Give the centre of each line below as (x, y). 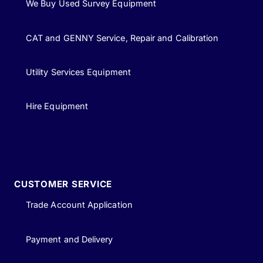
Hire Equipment (57, 106)
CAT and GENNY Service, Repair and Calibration (122, 38)
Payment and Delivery (70, 239)
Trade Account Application (79, 205)
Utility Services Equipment (78, 72)
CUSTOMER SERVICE (63, 184)
